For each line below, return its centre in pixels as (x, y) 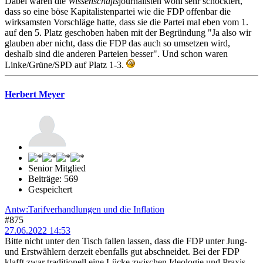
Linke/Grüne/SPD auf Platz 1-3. (65, 65)
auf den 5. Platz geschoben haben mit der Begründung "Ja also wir (128, 33)
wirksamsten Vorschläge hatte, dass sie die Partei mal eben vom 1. (127, 22)
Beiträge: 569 (53, 178)
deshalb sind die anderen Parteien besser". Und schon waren (116, 54)
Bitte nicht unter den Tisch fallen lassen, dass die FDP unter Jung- (126, 241)
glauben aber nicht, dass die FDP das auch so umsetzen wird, (117, 43)
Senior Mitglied (57, 168)
